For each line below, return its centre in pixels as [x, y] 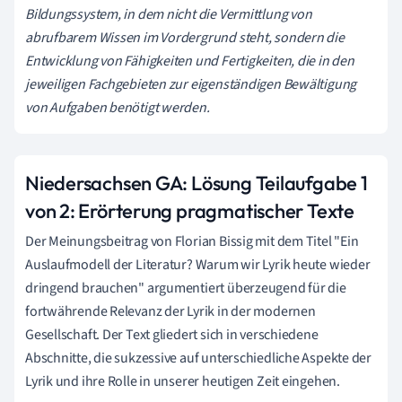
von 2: [52, 211]
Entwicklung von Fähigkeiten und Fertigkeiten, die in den [190, 61]
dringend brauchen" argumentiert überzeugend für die [186, 288]
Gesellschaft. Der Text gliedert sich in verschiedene [172, 335]
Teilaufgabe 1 [311, 184]
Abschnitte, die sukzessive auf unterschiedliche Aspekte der [199, 358]
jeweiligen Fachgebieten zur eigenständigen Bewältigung [191, 85]
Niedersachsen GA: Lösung [139, 184]
